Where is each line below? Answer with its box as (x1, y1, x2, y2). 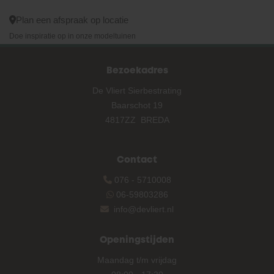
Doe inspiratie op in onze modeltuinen (9, 31, 136, 40)
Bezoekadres (106, 66, 168, 75)
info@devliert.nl (114, 204, 174, 214)
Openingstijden (100, 235, 174, 245)
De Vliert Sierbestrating (92, 85, 182, 95)
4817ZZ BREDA (105, 114, 169, 125)
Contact (117, 155, 157, 165)
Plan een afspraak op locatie (16, 14, 128, 25)
